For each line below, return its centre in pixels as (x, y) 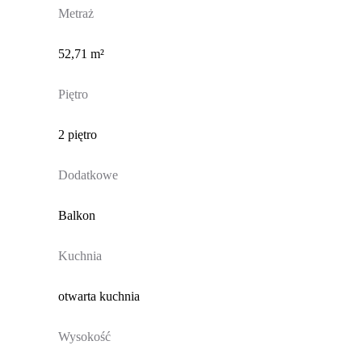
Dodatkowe (88, 175)
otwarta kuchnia (99, 296)
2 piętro (77, 134)
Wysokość (84, 336)
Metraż (76, 13)
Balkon (76, 215)
